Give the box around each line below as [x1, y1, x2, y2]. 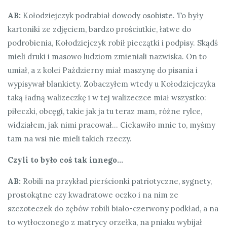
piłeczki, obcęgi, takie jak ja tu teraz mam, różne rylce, [8, 106, 202, 116]
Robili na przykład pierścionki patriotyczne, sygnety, [21, 176, 212, 186]
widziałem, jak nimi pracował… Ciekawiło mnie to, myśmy [8, 120, 215, 130]
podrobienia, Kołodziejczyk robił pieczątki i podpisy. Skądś [8, 37, 218, 48]
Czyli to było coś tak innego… [8, 155, 123, 165]
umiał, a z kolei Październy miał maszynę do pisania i [8, 65, 198, 75]
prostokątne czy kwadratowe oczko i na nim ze [8, 190, 178, 200]
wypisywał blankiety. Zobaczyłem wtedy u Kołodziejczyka [8, 79, 215, 89]
